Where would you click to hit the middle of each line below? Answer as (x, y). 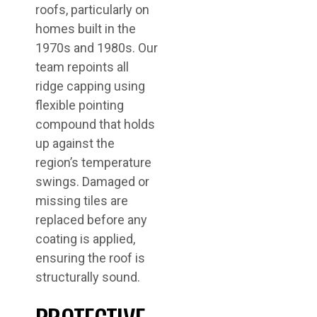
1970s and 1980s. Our (97, 48)
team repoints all (82, 67)
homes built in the (86, 29)
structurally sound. (88, 277)
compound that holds (95, 125)
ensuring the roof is (90, 258)
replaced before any (91, 220)
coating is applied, (85, 239)
